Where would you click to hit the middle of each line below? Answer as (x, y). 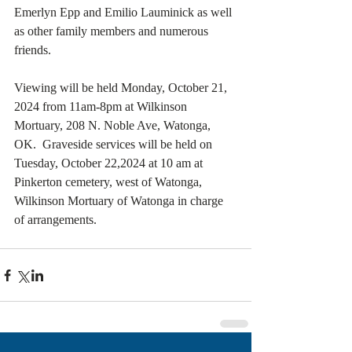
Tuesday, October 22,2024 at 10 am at (110, 163)
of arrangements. (55, 220)
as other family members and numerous (113, 31)
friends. (33, 50)
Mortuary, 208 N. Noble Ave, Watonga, (114, 126)
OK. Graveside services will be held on (115, 145)
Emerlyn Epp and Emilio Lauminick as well (125, 13)
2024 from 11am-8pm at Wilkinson (102, 107)
